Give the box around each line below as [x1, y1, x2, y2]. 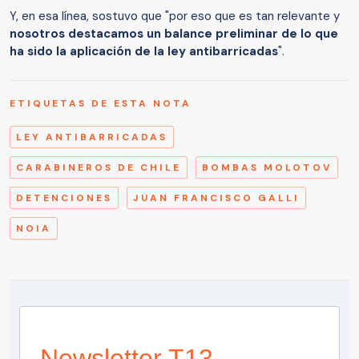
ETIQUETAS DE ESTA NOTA [10, 97, 192, 111]
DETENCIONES [16, 192, 112, 205]
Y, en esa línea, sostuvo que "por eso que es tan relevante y [10, 8, 340, 25]
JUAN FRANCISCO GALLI [133, 192, 300, 205]
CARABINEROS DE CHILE [16, 161, 181, 175]
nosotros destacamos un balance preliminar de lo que [10, 26, 338, 42]
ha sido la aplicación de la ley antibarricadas [10, 43, 278, 60]
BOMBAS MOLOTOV [202, 161, 332, 175]
